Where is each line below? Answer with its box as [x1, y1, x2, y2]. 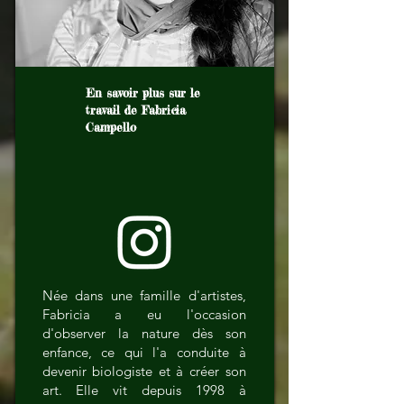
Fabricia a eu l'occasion [41, 306, 246, 323]
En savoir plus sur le [85, 86, 200, 100]
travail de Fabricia [85, 103, 186, 117]
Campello [85, 120, 136, 134]
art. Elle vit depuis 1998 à [41, 381, 246, 399]
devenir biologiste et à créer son [41, 363, 246, 380]
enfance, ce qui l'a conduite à [41, 344, 246, 361]
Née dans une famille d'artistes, [41, 287, 246, 304]
